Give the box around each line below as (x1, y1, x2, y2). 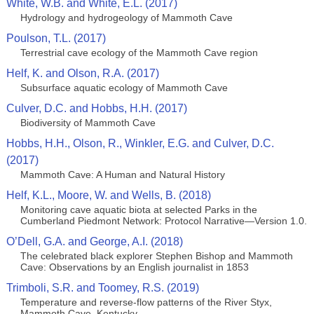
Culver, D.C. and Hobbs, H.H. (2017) (6, 102, 187, 114)
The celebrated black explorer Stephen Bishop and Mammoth (20, 250, 293, 261)
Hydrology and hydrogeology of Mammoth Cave (20, 12, 233, 23)
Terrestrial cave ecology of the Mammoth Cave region (20, 47, 258, 58)
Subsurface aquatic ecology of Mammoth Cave (20, 82, 228, 93)
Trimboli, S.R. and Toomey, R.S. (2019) (6, 282, 199, 294)
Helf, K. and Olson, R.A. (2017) (6, 67, 159, 79)
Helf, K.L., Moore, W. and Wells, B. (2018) (6, 189, 211, 201)
